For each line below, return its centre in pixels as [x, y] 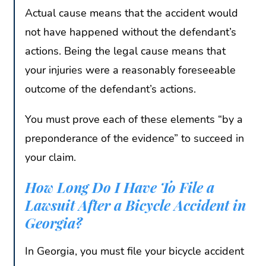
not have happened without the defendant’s [131, 32]
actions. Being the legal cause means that [125, 51]
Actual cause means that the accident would [132, 13]
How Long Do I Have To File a [120, 187]
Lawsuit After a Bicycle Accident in [135, 205]
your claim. [52, 158]
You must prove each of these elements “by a [134, 120]
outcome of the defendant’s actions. [110, 89]
